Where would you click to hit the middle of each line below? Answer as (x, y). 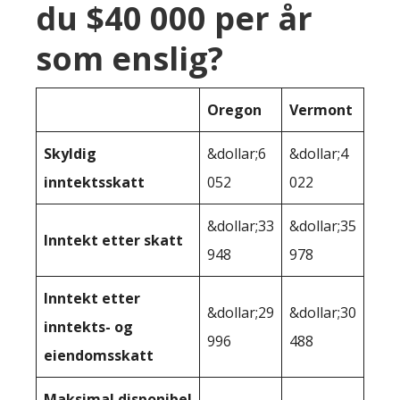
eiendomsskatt (99, 356)
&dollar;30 (323, 313)
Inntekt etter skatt (113, 241)
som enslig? (129, 59)
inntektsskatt (94, 183)
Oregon (234, 110)
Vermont (321, 110)
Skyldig (70, 154)
